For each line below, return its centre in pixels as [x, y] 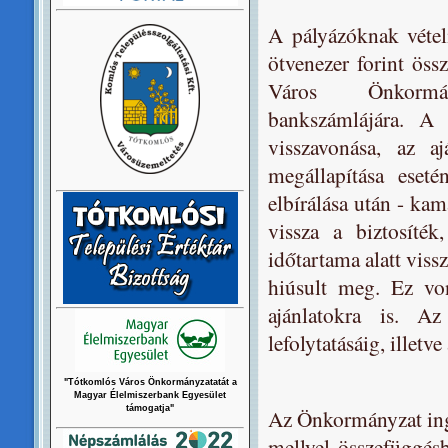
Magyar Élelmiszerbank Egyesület [150, 395]
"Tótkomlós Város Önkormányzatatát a [150, 382]
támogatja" [150, 408]
